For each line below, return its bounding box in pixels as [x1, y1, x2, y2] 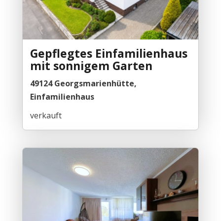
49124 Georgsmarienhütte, [30, 78, 137, 89]
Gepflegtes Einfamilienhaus [30, 45, 187, 62]
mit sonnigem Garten [30, 58, 152, 74]
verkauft [30, 110, 62, 121]
